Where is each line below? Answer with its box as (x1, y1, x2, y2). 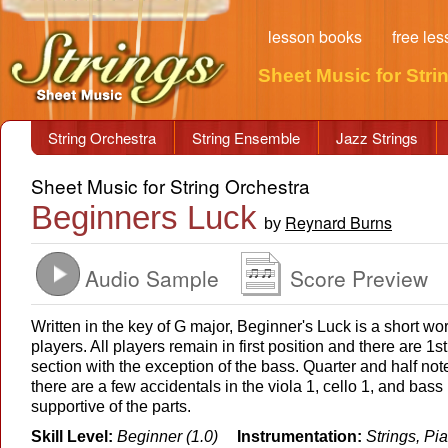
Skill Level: (31, 428, 113, 445)
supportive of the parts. (31, 398, 191, 415)
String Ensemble (191, 127, 300, 148)
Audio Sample (85, 263, 219, 293)
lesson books (268, 25, 362, 48)
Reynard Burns (285, 211, 392, 234)
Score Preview (290, 263, 428, 293)
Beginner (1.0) (117, 428, 218, 445)
